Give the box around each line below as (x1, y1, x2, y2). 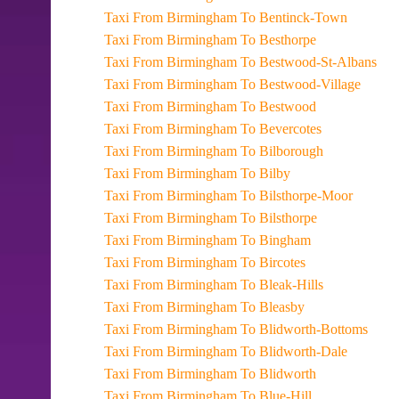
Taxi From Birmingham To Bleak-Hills (167, 277, 323, 292)
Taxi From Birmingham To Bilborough (167, 143, 323, 159)
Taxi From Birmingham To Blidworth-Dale (167, 344, 347, 359)
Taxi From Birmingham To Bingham (167, 232, 311, 248)
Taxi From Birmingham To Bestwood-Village (167, 77, 361, 92)
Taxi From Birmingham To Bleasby (167, 299, 305, 314)
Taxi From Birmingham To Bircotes (167, 255, 305, 270)
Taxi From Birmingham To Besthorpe (167, 32, 316, 47)
